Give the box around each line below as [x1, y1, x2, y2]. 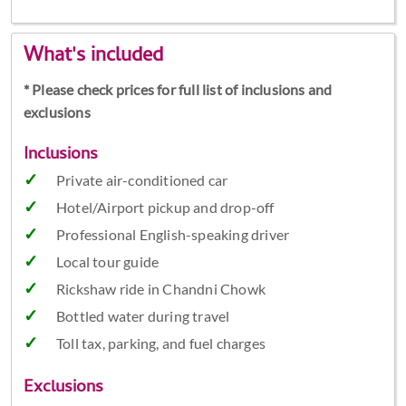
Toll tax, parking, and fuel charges [55, 334, 266, 353]
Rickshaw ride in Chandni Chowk [55, 280, 266, 298]
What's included [23, 41, 163, 74]
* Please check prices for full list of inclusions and [23, 81, 333, 99]
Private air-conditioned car [55, 171, 228, 189]
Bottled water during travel [55, 307, 230, 325]
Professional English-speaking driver [55, 226, 290, 244]
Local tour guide [55, 253, 159, 271]
